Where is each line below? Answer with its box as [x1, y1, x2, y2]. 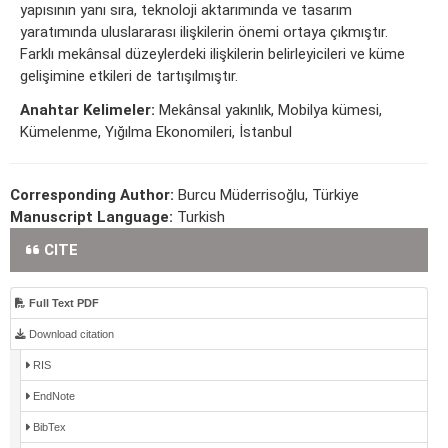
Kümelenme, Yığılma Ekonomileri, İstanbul [20, 123, 292, 142]
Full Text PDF [26, 297, 99, 310]
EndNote [30, 390, 75, 403]
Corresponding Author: [10, 186, 178, 205]
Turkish [177, 208, 225, 227]
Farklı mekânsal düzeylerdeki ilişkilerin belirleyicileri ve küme [20, 45, 405, 64]
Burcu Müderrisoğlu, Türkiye [178, 186, 359, 205]
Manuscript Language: [10, 208, 177, 227]
